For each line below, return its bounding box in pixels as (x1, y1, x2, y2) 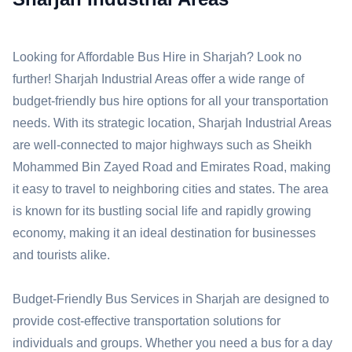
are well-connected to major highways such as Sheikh (13, 138, 312, 152)
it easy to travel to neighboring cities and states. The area (13, 182, 328, 196)
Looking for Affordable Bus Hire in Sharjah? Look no (13, 50, 302, 64)
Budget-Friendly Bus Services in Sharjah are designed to (13, 292, 329, 306)
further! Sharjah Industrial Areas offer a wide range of (13, 72, 304, 86)
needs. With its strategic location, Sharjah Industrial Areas (13, 116, 332, 130)
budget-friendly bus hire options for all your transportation (13, 94, 328, 108)
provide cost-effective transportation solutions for (13, 314, 280, 328)
